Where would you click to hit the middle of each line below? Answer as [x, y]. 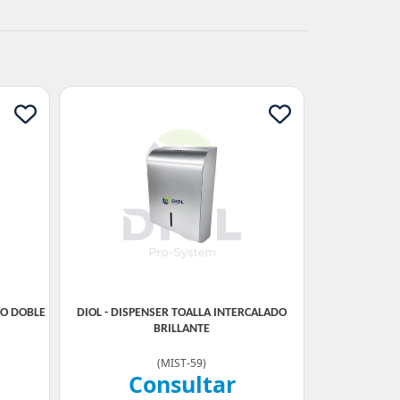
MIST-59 [182, 362]
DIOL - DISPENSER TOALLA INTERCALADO [182, 313]
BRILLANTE [182, 329]
